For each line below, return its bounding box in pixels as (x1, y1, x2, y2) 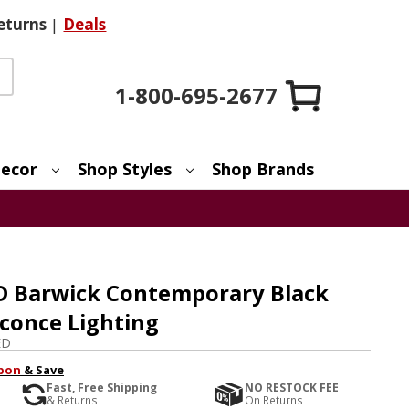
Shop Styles (78, 157, 173, 180)
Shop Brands (212, 157, 315, 180)
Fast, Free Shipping (46, 379, 157, 395)
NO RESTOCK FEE (245, 379, 340, 395)
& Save (20, 361, 64, 378)
